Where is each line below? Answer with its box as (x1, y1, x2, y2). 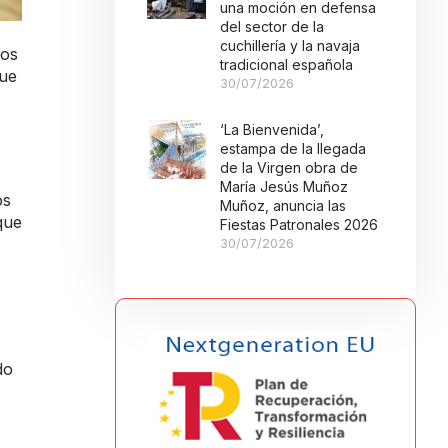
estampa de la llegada (220, 140, 367, 157)
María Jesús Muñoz (220, 178, 349, 195)
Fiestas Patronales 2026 (220, 216, 379, 233)
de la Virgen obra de (220, 159, 359, 176)
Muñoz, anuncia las (220, 197, 347, 214)
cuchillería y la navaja (220, 37, 361, 54)
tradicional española (220, 56, 354, 73)
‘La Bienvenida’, (220, 121, 325, 138)
